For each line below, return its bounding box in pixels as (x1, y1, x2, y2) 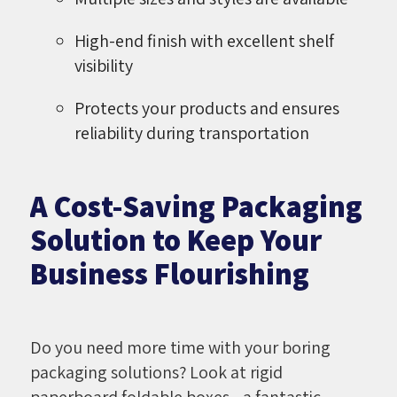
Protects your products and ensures (74, 96, 339, 120)
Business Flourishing (29, 253, 309, 293)
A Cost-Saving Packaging (29, 185, 362, 226)
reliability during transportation (74, 121, 309, 144)
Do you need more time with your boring (29, 335, 331, 359)
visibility (74, 53, 133, 77)
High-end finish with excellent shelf (74, 28, 334, 52)
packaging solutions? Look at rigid (29, 360, 283, 384)
